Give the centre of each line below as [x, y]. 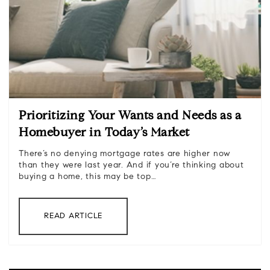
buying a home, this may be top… [88, 177]
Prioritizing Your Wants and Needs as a [130, 117]
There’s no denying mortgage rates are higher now [124, 155]
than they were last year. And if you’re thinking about [131, 166]
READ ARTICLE [73, 216]
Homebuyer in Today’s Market [104, 133]
